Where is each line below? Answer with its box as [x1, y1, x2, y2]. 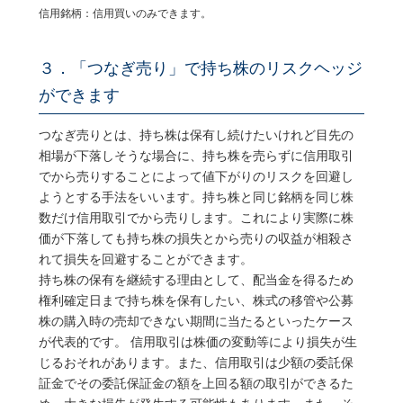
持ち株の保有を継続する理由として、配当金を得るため [38, 273, 354, 288]
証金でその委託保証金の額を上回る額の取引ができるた [38, 376, 354, 391]
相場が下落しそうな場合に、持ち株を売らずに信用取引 [38, 148, 354, 164]
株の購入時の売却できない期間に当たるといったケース [38, 314, 354, 329]
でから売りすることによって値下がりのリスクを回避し [38, 169, 354, 184]
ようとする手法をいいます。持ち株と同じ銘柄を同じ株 [38, 190, 354, 205]
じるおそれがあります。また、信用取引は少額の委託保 [38, 355, 354, 371]
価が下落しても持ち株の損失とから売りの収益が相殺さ [38, 231, 354, 246]
